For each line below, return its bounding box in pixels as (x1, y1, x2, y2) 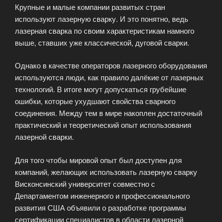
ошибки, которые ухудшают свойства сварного (15, 96, 175, 107)
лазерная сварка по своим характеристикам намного (15, 25, 194, 36)
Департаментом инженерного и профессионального (15, 190, 190, 201)
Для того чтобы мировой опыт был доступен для (15, 154, 182, 165)
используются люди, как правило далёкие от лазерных (15, 72, 204, 83)
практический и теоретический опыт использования (15, 119, 191, 130)
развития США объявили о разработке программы (15, 202, 186, 213)
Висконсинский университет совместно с (15, 178, 155, 189)
